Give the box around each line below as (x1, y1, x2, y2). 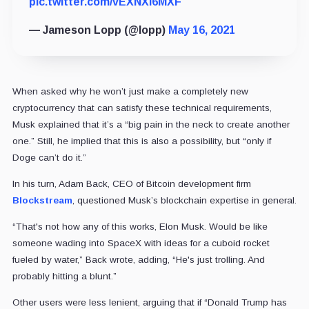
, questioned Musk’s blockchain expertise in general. (72, 195, 297, 206)
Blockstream (12, 195, 72, 206)
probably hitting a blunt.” (12, 270, 117, 281)
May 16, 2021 (168, 23, 235, 36)
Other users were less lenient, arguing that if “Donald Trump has (12, 297, 287, 308)
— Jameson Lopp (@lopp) (28, 23, 168, 36)
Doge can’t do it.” (12, 152, 86, 163)
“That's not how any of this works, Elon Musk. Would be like (12, 221, 268, 232)
